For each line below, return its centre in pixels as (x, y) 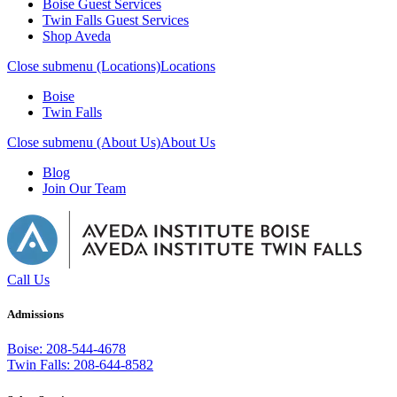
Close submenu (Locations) (84, 66)
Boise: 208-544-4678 (66, 349)
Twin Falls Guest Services (116, 20)
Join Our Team (84, 188)
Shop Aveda (77, 36)
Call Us (28, 280)
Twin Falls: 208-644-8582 (80, 365)
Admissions (35, 315)
